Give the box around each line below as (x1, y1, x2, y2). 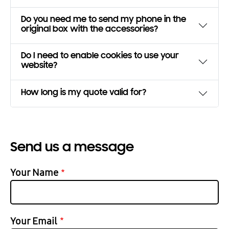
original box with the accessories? (21, 26, 158, 34)
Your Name (10, 166, 58, 179)
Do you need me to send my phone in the (21, 16, 186, 25)
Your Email (10, 214, 57, 227)
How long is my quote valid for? (21, 89, 146, 98)
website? (21, 62, 57, 71)
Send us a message (10, 142, 134, 155)
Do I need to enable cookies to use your (21, 53, 179, 61)
